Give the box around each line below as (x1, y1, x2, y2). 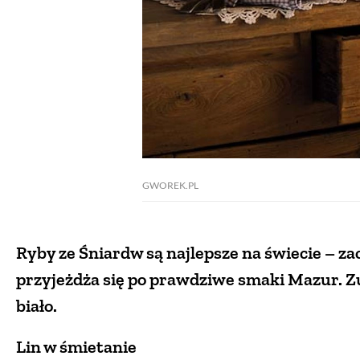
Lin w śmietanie (16, 335, 137, 358)
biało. (16, 294, 57, 317)
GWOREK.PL (142, 178, 198, 191)
